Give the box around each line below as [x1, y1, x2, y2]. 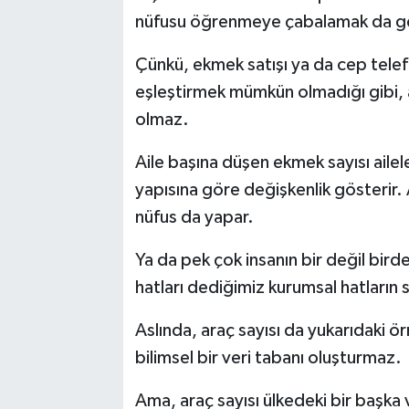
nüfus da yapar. [134, 208, 254, 227]
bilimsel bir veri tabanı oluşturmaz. [134, 349, 402, 368]
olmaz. [134, 110, 189, 130]
